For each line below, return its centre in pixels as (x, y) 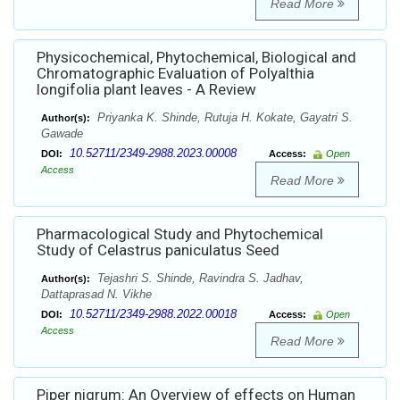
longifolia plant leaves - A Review (146, 90)
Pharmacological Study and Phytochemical (180, 234)
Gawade (62, 134)
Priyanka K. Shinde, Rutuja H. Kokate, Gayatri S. (223, 118)
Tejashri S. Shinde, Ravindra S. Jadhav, (199, 279)
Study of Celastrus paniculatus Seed (158, 250)
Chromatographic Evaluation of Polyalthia (175, 74)
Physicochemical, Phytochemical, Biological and (196, 58)
